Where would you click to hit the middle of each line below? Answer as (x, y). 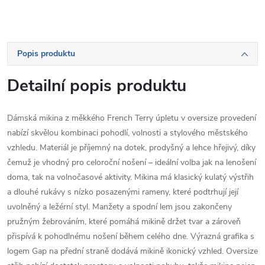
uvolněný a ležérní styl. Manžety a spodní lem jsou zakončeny (119, 207)
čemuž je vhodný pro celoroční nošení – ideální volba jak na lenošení (132, 162)
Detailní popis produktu (97, 86)
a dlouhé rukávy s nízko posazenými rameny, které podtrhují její (123, 192)
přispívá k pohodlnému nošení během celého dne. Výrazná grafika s (131, 236)
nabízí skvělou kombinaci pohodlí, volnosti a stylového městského (127, 133)
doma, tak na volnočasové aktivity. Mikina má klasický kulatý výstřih (130, 177)
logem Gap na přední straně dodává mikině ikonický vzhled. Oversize (132, 251)
